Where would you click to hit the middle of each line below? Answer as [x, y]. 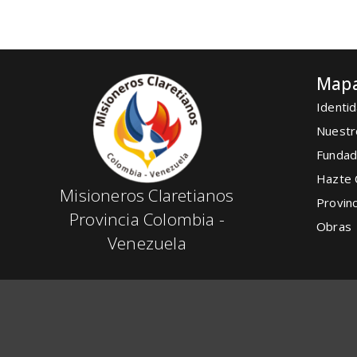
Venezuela [147, 243]
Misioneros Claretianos [147, 196]
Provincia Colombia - [147, 220]
